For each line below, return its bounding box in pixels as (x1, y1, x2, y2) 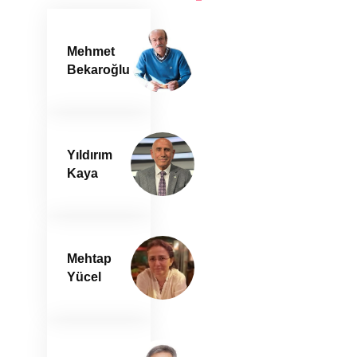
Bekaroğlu (67, 62, 131, 76)
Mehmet (67, 44, 116, 58)
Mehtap (67, 251, 112, 265)
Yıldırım (67, 147, 113, 162)
